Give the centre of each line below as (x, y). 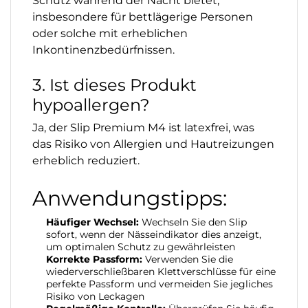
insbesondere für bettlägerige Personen (143, 16)
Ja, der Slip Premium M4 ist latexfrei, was (143, 127)
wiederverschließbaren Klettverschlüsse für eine (161, 271)
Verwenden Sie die (188, 259)
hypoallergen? (91, 104)
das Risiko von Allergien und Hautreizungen (153, 144)
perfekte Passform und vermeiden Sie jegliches (159, 284)
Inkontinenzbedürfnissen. (103, 49)
